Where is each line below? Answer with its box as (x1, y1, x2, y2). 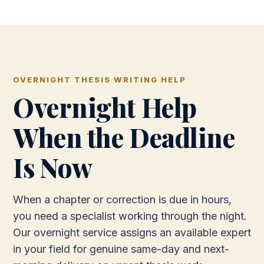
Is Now (13, 150, 93, 184)
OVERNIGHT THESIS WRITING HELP (13, 75, 186, 84)
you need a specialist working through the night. (13, 210, 247, 222)
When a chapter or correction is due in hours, (13, 193, 232, 206)
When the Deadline (13, 120, 235, 154)
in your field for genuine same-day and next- (13, 243, 229, 255)
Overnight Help (13, 90, 197, 124)
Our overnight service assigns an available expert (13, 226, 251, 239)
